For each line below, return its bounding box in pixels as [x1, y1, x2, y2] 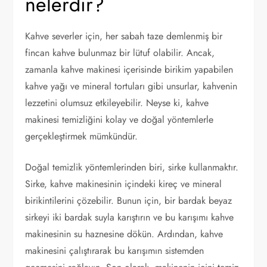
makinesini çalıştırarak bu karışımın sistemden [25, 243, 204, 257]
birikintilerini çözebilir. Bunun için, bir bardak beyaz [25, 193, 232, 207]
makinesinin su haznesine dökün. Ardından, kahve [25, 226, 223, 241]
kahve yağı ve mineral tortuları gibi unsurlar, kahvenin [25, 79, 238, 93]
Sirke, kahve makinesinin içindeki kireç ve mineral [25, 176, 222, 191]
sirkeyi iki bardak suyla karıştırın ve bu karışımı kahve [25, 210, 234, 224]
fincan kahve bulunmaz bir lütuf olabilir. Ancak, [25, 45, 215, 60]
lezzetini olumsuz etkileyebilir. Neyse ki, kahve [25, 95, 209, 110]
